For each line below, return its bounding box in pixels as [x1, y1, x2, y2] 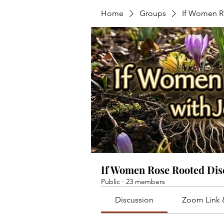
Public [101, 177, 120, 186]
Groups [139, 8, 166, 18]
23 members [126, 177, 165, 186]
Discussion [115, 195, 154, 204]
